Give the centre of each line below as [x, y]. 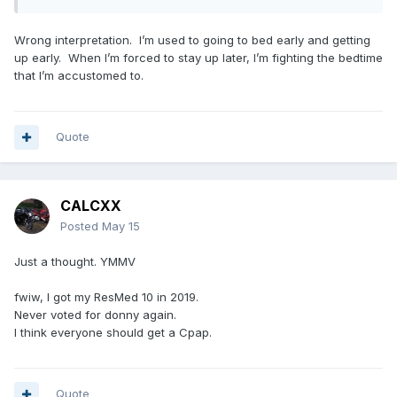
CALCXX [91, 206]
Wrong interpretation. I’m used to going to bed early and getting [192, 40]
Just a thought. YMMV [75, 262]
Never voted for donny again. [97, 315]
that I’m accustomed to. [79, 76]
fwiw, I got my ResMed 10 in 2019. [106, 297]
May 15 [121, 226]
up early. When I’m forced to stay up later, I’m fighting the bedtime [198, 58]
